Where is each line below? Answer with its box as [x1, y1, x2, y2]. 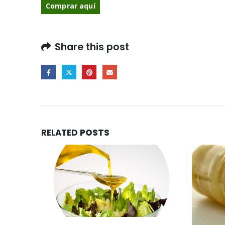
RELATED [41, 126, 80, 139]
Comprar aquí [46, 1, 95, 11]
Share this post [55, 40, 129, 54]
